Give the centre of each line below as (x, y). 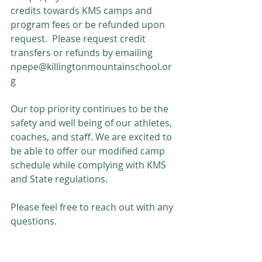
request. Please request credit (79, 39)
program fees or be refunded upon (89, 25)
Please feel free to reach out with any (93, 207)
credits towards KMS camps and (82, 11)
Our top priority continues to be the (91, 109)
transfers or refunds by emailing (83, 53)
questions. (34, 221)
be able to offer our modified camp (89, 151)
